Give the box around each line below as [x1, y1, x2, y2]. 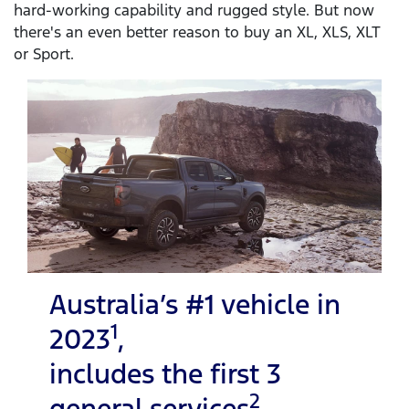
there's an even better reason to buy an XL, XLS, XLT [14, 22, 381, 43]
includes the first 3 [49, 356, 281, 391]
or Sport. [14, 44, 74, 65]
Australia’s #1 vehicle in [49, 287, 341, 321]
